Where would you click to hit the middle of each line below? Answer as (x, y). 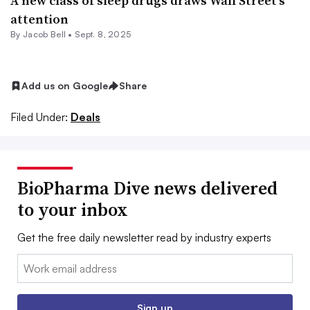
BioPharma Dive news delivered (147, 188)
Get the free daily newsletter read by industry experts (144, 237)
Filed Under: (39, 117)
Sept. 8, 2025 (103, 34)
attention (39, 19)
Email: (31, 262)
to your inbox (73, 209)
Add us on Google (65, 85)
